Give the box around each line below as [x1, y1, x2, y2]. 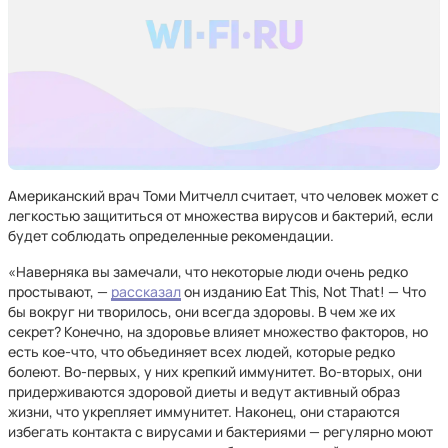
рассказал [111, 282, 181, 301]
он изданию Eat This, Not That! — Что [181, 282, 426, 301]
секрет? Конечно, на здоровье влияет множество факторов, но [8, 322, 428, 341]
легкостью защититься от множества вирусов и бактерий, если [8, 206, 433, 225]
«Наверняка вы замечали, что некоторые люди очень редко [8, 262, 408, 281]
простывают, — [8, 282, 111, 301]
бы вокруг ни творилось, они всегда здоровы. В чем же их [8, 302, 396, 321]
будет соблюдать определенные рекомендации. [8, 226, 334, 245]
